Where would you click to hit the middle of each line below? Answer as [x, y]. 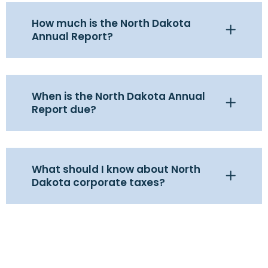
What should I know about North [116, 170]
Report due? [64, 110]
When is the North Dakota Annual [118, 97]
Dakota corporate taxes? [98, 183]
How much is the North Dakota [111, 24]
